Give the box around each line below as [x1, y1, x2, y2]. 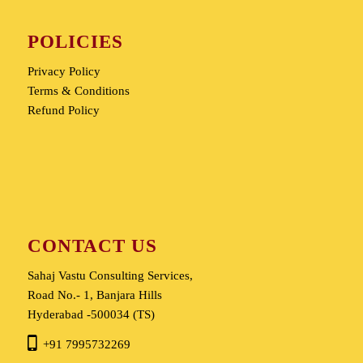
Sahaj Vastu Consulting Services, [27, 269, 193, 283]
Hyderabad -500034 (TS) [27, 308, 155, 322]
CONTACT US [27, 235, 157, 256]
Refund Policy [27, 104, 100, 117]
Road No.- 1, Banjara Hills [27, 288, 162, 302]
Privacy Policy [27, 65, 100, 79]
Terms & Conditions [27, 84, 130, 98]
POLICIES [27, 31, 123, 52]
